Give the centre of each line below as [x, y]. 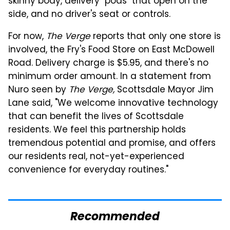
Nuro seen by [39, 91]
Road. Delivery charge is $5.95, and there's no [108, 64]
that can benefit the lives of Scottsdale [96, 117]
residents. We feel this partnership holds [97, 131]
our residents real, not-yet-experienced [96, 157]
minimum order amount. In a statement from [110, 77]
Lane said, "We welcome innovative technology [113, 104]
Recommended [115, 218]
